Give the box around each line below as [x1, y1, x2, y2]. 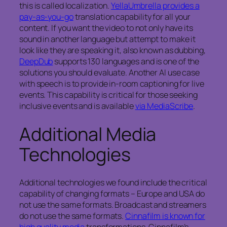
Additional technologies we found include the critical [19, 176, 207, 188]
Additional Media [19, 121, 157, 146]
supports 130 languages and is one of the [53, 56, 200, 67]
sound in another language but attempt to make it [19, 33, 196, 45]
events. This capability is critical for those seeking [19, 89, 198, 101]
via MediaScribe [135, 100, 194, 112]
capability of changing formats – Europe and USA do [19, 187, 205, 199]
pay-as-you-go [19, 11, 73, 23]
